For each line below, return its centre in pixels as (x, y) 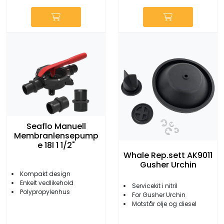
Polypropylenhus (45, 191)
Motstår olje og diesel (164, 203)
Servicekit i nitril (155, 185)
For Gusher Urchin (159, 194)
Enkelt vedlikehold (47, 182)
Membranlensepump (56, 135)
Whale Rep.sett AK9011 (168, 155)
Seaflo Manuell (56, 126)
